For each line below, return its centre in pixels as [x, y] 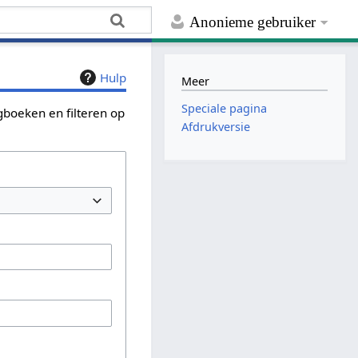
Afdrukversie [216, 127]
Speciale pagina [225, 109]
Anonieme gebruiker [253, 22]
